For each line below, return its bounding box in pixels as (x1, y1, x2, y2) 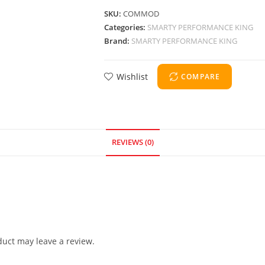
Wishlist (117, 71, 148, 83)
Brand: (104, 35, 131, 47)
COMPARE (181, 71, 221, 82)
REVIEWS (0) (111, 137, 154, 148)
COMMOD (123, 8, 159, 20)
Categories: (104, 22, 147, 33)
